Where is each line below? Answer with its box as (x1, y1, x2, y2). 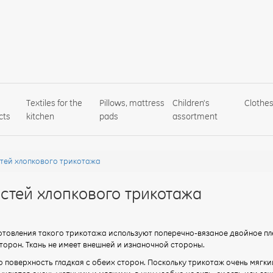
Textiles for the (26, 97, 82, 108)
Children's (172, 97, 210, 108)
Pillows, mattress (99, 97, 165, 108)
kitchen (26, 110, 54, 122)
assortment (172, 110, 218, 122)
